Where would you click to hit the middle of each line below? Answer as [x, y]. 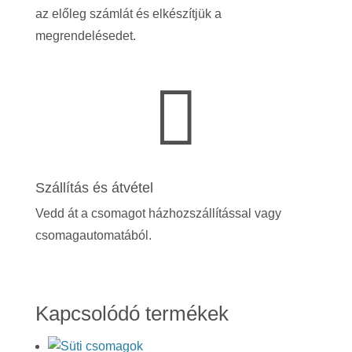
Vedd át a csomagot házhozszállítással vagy [158, 214]
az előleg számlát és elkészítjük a [128, 14]
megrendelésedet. [85, 36]
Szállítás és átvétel [94, 188]
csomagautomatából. [95, 236]
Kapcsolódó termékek [132, 314]
